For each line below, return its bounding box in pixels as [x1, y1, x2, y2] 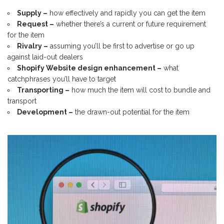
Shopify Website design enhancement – [17, 64, 161, 72]
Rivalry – [17, 42, 48, 50]
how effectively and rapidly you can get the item [47, 9, 205, 17]
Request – [17, 20, 54, 28]
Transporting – [17, 86, 69, 94]
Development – [17, 108, 73, 116]
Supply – [17, 9, 47, 17]
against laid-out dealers [7, 53, 83, 61]
